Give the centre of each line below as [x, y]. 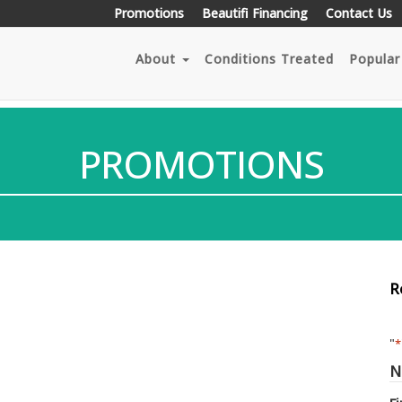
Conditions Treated [269, 59]
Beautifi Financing [255, 13]
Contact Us [359, 13]
